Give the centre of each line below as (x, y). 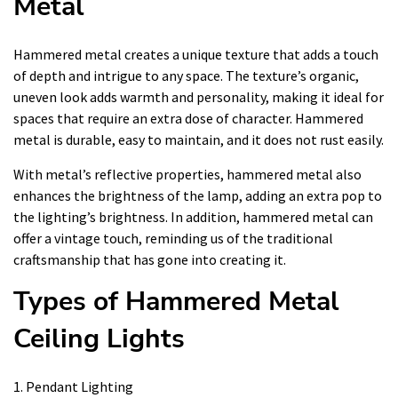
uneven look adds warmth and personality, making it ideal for (199, 96)
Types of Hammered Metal (176, 301)
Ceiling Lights (99, 338)
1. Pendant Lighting (73, 386)
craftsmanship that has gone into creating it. (150, 259)
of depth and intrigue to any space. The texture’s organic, (186, 75)
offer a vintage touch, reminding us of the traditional (173, 238)
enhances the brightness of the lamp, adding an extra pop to (198, 195)
